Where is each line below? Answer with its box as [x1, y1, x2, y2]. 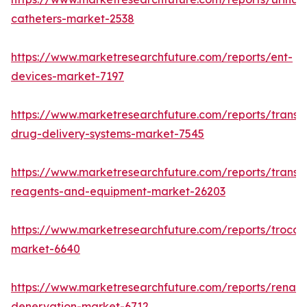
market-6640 [11, 242, 80, 256]
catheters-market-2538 [11, 12, 134, 26]
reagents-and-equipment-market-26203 [11, 184, 225, 199]
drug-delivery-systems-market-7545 [11, 127, 204, 141]
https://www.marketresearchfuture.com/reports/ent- [11, 50, 293, 64]
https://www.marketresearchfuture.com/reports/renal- [11, 280, 304, 295]
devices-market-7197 [11, 69, 124, 84]
